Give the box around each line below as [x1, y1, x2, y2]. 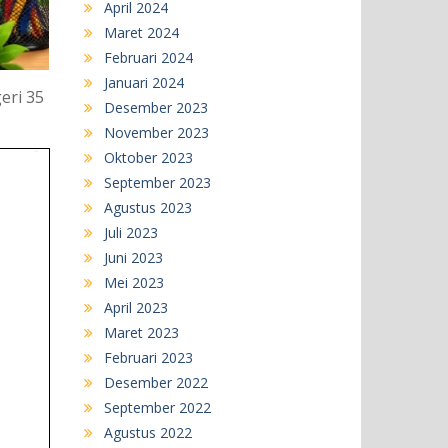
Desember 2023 [103, 98, 208, 118]
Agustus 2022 [103, 423, 192, 443]
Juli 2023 [103, 223, 158, 243]
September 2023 [103, 173, 211, 193]
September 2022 [103, 398, 211, 418]
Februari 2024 [103, 48, 193, 68]
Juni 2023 [103, 248, 163, 268]
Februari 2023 [103, 348, 193, 368]
